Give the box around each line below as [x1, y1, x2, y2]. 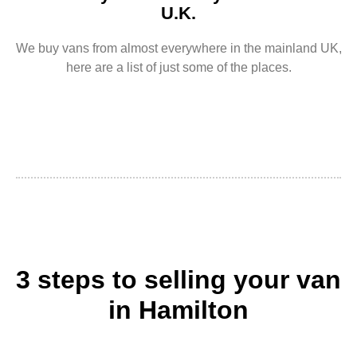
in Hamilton [108, 296, 249, 325]
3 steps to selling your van [16, 265, 341, 295]
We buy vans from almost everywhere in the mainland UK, [15, 41, 342, 56]
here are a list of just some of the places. [65, 61, 292, 75]
